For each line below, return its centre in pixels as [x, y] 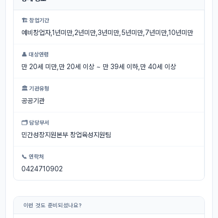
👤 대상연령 [35, 54]
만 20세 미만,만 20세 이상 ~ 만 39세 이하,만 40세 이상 [99, 66]
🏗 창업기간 [35, 20]
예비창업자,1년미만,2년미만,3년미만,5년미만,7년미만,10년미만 [107, 32]
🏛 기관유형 [35, 88]
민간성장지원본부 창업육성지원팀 [66, 135]
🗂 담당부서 [35, 122]
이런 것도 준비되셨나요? [53, 206]
